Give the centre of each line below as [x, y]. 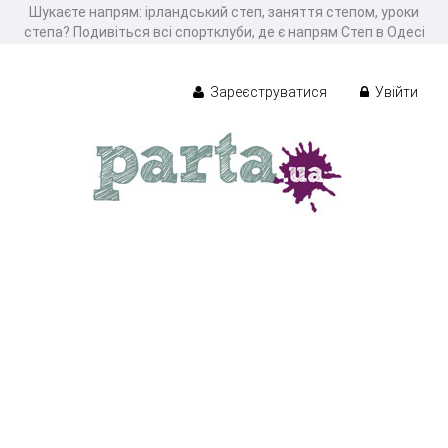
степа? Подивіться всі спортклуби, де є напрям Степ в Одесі [224, 32]
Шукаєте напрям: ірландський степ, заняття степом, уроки [224, 12]
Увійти [395, 91]
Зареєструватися [267, 91]
